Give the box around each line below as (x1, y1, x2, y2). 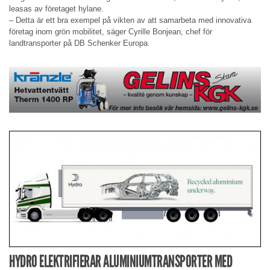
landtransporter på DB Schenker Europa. (9, 39, 150, 48)
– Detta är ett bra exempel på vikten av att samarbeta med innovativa (9, 16, 251, 25)
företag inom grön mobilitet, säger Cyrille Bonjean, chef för (9, 27, 212, 37)
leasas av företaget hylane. (9, 4, 104, 14)
